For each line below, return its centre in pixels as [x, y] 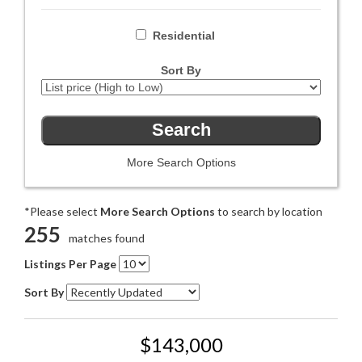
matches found [107, 238]
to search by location [269, 211]
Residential [183, 36]
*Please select [62, 211]
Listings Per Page [70, 263]
